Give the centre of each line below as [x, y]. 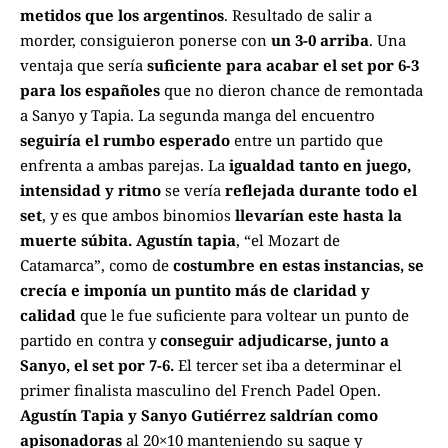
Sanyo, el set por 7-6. [97, 365]
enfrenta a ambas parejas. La [124, 165]
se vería [193, 190]
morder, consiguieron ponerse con [145, 40]
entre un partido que [306, 140]
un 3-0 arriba [320, 40]
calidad [48, 315]
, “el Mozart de [288, 240]
